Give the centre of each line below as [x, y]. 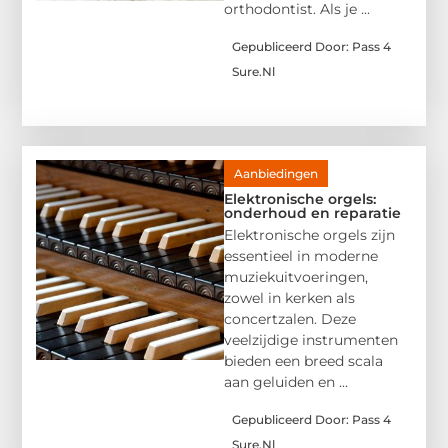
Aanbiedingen [276, 174]
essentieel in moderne [301, 256]
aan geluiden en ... [286, 382]
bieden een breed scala [303, 361]
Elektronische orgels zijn [309, 235]
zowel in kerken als [289, 298]
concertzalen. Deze [290, 319]
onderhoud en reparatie [312, 213]
